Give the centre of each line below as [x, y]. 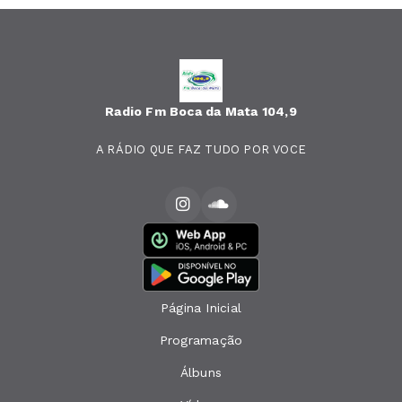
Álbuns [201, 373]
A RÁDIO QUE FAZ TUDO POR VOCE [201, 149]
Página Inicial [201, 308]
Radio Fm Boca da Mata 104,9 [201, 111]
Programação [201, 341]
